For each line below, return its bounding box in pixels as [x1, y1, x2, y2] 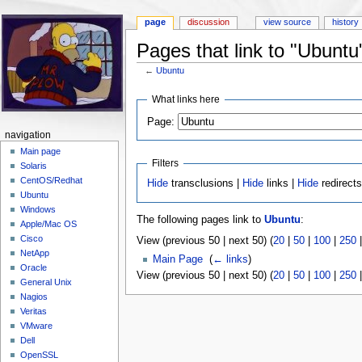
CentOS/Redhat [20, 175, 83, 186]
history [332, 17, 360, 27]
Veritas [20, 306, 48, 317]
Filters [152, 158, 179, 169]
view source [263, 17, 311, 27]
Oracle [20, 263, 48, 273]
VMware [20, 321, 53, 331]
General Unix [20, 277, 73, 288]
